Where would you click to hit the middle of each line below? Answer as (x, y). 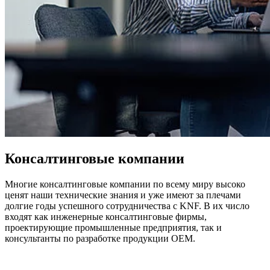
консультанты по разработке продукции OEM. (100, 239)
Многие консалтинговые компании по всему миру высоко (125, 184)
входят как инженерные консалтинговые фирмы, (106, 217)
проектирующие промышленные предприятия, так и (113, 228)
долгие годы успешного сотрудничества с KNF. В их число (127, 206)
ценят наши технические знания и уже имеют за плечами (123, 195)
